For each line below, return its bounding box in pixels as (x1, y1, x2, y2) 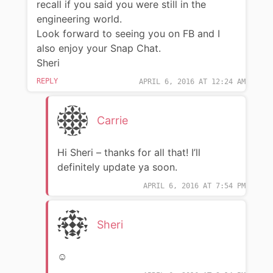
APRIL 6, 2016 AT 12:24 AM (139, 77, 246, 86)
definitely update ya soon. (57, 160, 177, 173)
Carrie (96, 113, 128, 127)
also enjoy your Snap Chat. (36, 41, 161, 54)
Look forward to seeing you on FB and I (36, 27, 220, 40)
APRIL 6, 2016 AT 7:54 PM (143, 181, 246, 190)
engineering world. (36, 12, 122, 25)
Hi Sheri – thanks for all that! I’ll (57, 146, 200, 158)
